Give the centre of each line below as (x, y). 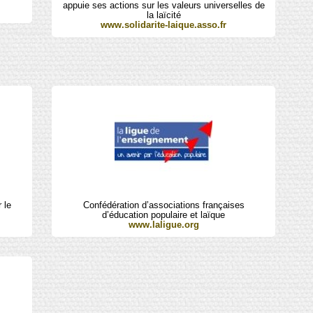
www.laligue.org (163, 224)
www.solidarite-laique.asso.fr (164, 25)
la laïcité (163, 15)
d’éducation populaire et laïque (164, 214)
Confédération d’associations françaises (163, 205)
